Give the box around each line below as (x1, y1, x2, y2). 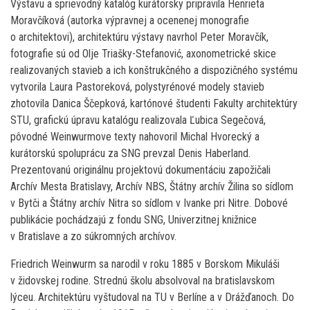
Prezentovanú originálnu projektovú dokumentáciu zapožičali (10, 163, 271, 177)
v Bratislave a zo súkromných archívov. (10, 230, 176, 244)
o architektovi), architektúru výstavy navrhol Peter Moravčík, (10, 30, 268, 44)
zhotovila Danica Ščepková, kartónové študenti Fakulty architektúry (10, 97, 298, 111)
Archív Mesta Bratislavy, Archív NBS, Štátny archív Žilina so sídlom (10, 180, 293, 194)
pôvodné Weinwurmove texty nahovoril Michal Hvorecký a (10, 130, 259, 144)
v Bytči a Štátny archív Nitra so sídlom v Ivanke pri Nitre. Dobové (10, 197, 288, 210)
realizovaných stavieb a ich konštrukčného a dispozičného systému (10, 64, 298, 77)
